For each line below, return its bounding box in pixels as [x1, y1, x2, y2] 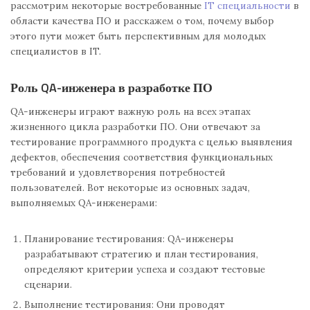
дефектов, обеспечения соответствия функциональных [10, 151, 273, 163]
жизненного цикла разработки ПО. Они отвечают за [10, 120, 260, 133]
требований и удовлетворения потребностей [10, 166, 226, 179]
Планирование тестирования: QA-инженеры [24, 232, 233, 245]
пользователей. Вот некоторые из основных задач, [10, 181, 250, 194]
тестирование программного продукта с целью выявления [10, 136, 293, 148]
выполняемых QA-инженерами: [10, 197, 157, 209]
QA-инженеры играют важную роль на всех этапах [10, 105, 250, 118]
